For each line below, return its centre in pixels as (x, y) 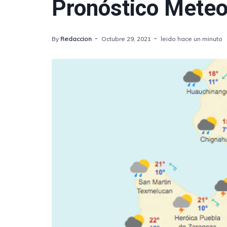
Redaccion (76, 39)
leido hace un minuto (192, 39)
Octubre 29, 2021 (126, 39)
